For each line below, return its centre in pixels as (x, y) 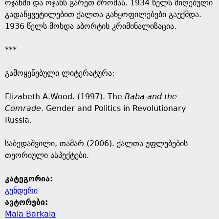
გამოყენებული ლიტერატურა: (60, 73)
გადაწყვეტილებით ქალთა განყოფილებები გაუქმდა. (103, 14)
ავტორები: (28, 202)
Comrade (23, 108)
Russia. (20, 120)
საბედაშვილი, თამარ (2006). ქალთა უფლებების (96, 143)
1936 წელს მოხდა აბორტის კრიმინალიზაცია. (91, 26)
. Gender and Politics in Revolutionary (113, 108)
